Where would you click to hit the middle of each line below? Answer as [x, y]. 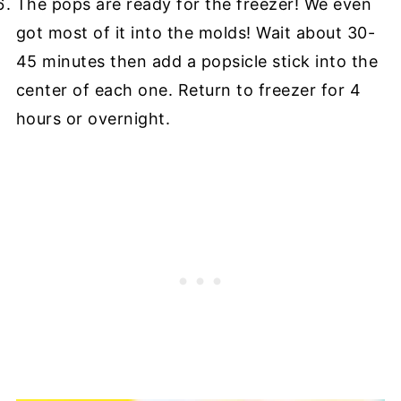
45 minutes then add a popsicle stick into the [197, 61]
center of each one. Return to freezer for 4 [188, 90]
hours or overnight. [93, 118]
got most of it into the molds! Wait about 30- [196, 32]
